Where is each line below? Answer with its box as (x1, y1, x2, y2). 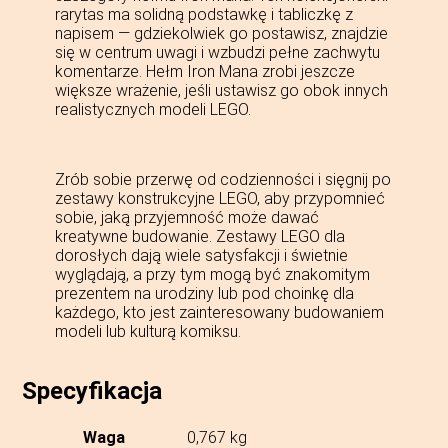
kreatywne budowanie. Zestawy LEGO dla (54, 227, 345, 247)
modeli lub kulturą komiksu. (54, 322, 241, 342)
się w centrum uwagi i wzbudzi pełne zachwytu (54, 43, 380, 63)
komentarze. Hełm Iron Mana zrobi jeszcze (54, 62, 355, 82)
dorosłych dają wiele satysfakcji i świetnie (54, 246, 348, 266)
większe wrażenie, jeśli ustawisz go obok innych (54, 81, 388, 101)
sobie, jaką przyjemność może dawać (54, 208, 319, 228)
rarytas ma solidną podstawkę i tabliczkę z (54, 5, 353, 25)
